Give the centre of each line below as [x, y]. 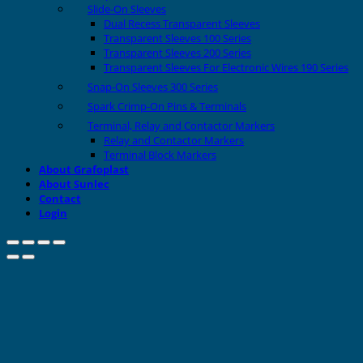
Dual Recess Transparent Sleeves [182, 24]
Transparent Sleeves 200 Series [177, 53]
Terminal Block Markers [160, 155]
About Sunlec [74, 184]
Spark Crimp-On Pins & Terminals [167, 107]
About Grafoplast [84, 170]
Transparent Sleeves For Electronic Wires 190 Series [226, 68]
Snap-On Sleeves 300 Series [153, 87]
